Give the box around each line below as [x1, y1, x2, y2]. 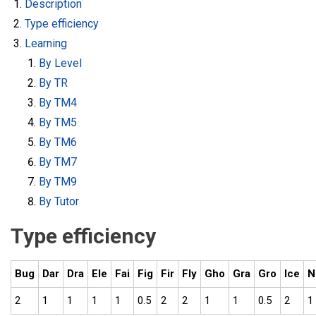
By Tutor [39, 195, 79, 208]
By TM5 [39, 116, 77, 129]
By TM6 [39, 135, 77, 149]
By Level [39, 56, 82, 70]
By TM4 [39, 96, 77, 109]
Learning [25, 37, 67, 50]
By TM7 [39, 155, 77, 169]
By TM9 [39, 175, 77, 188]
